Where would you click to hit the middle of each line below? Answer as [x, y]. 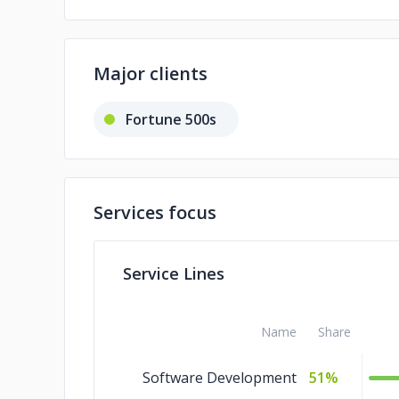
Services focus [155, 212]
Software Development [220, 378]
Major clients [151, 73]
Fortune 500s [171, 119]
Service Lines [174, 273]
